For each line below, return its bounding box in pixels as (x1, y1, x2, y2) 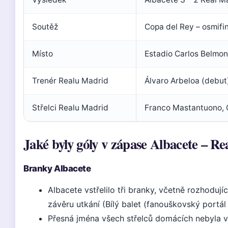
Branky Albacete (23, 163, 91, 174)
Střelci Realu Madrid (32, 103, 108, 112)
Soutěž (32, 22, 58, 32)
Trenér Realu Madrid (32, 76, 108, 85)
